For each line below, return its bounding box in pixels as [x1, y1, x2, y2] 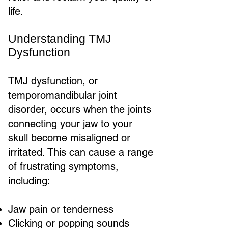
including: [8, 175, 50, 187]
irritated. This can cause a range [8, 146, 153, 158]
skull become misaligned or [8, 132, 130, 144]
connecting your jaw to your [8, 118, 132, 130]
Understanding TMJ [8, 32, 111, 45]
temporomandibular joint [8, 89, 117, 101]
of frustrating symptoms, [8, 160, 119, 173]
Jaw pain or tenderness [8, 203, 113, 215]
